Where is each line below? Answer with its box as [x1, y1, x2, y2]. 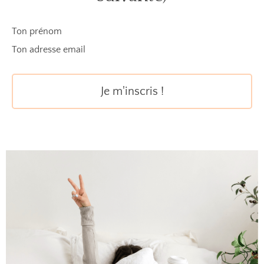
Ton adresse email [12, 44, 85, 55]
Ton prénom [12, 26, 62, 37]
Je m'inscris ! [100, 85, 164, 98]
